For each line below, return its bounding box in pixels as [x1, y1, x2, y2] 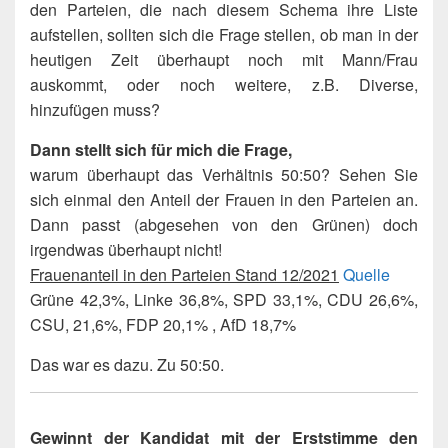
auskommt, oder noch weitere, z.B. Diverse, [30, 73, 418, 97]
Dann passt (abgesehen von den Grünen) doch [30, 213, 418, 237]
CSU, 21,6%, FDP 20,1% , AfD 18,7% [30, 313, 296, 337]
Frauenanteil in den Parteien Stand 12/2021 [30, 263, 339, 287]
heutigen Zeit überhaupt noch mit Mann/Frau [30, 48, 418, 72]
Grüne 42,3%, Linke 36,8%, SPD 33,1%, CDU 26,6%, [30, 288, 418, 312]
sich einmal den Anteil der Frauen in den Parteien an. [30, 188, 418, 212]
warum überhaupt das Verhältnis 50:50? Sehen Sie [30, 163, 418, 187]
